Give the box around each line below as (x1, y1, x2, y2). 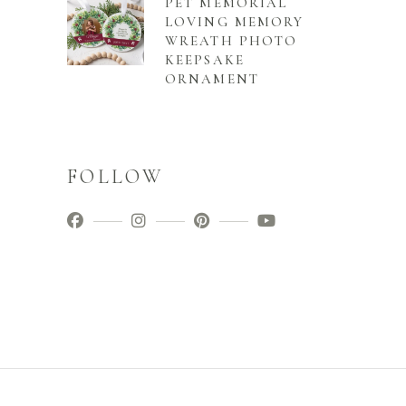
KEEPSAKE (165, 52, 245, 69)
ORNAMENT (165, 71, 259, 88)
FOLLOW (67, 165, 163, 189)
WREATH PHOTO (165, 33, 298, 50)
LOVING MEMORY (165, 14, 304, 31)
